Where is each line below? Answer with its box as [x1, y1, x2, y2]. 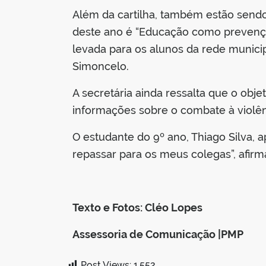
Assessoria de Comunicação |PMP [72, 227, 243, 240]
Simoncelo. [72, 59, 129, 72]
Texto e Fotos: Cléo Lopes [72, 201, 202, 214]
